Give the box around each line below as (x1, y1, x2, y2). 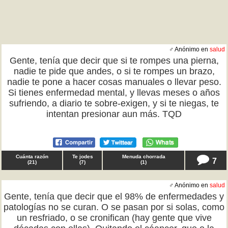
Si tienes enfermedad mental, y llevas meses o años (8, 88, 220, 98)
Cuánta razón (15, 154, 48, 159)
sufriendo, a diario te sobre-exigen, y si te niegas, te (9, 98, 219, 108)
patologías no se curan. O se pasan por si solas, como (4, 202, 224, 212)
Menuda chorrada (122, 154, 165, 159)
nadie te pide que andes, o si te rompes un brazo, (13, 66, 215, 76)
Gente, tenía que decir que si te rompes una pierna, (9, 55, 219, 66)
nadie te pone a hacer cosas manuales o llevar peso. (7, 77, 221, 87)
